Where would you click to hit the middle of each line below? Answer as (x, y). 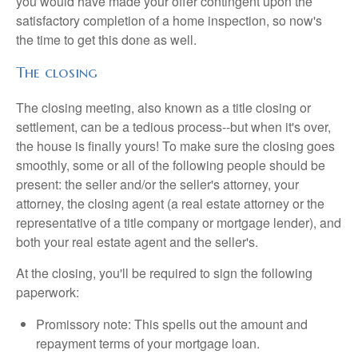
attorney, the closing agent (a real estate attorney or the (170, 204)
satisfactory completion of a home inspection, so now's (169, 20)
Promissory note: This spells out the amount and (172, 324)
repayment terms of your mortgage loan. (148, 344)
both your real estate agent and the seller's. (137, 242)
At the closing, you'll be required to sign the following (164, 273)
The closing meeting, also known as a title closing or (163, 108)
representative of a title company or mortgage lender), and (179, 223)
